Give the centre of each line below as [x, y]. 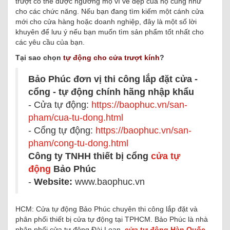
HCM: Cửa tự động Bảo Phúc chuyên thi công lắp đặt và [107, 209]
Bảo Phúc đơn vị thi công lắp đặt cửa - [113, 79]
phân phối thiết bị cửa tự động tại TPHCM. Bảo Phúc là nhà [112, 219]
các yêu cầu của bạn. [50, 42]
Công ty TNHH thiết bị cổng [90, 156]
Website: [53, 182]
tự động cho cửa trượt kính [111, 57]
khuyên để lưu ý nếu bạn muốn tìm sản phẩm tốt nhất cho [110, 32]
